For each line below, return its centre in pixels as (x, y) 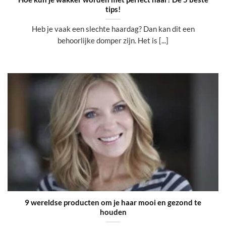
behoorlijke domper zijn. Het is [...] (113, 41)
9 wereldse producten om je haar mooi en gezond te (113, 203)
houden (113, 212)
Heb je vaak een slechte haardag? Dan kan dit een (113, 29)
